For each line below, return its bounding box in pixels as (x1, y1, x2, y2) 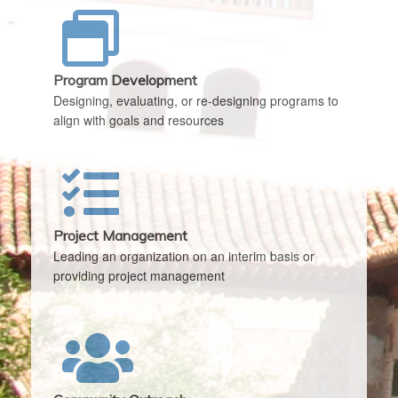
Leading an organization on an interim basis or (53, 247, 314, 265)
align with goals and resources (53, 111, 224, 129)
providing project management (53, 267, 225, 284)
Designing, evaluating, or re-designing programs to (53, 92, 338, 109)
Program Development (53, 71, 197, 89)
